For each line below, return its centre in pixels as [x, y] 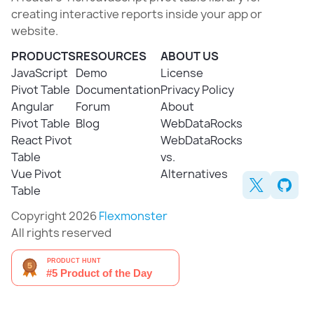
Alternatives [194, 174]
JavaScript [40, 73]
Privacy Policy [197, 90]
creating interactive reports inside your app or [137, 14]
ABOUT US [190, 56]
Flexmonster [133, 216]
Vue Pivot [36, 174]
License [182, 73]
